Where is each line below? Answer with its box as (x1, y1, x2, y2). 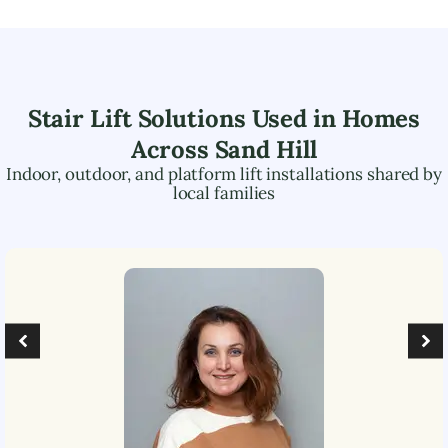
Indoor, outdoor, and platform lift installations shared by (5, 162, 443, 185)
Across (131, 133, 215, 165)
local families (172, 181, 276, 204)
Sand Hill (214, 133, 317, 165)
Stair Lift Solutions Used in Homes (27, 102, 421, 134)
